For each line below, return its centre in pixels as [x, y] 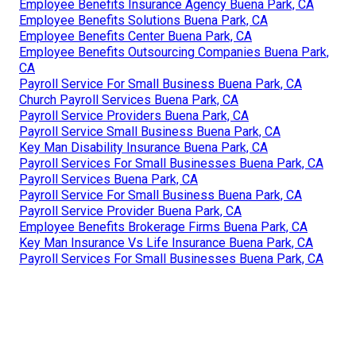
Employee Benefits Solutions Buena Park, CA [143, 21]
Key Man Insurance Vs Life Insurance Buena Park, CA [166, 243]
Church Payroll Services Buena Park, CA [129, 100]
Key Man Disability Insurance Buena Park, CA [143, 148]
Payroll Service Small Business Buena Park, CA [150, 132]
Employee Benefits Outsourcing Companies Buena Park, [174, 52]
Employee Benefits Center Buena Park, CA [135, 37]
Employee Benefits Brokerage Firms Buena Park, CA [163, 227]
